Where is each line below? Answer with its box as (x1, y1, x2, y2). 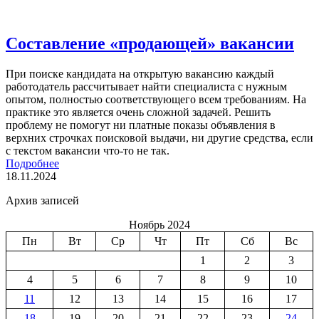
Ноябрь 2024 (129, 218, 190, 231)
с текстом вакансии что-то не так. (6, 144, 169, 157)
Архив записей (6, 194, 79, 206)
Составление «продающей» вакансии (6, 33, 294, 53)
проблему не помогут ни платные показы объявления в (6, 118, 276, 131)
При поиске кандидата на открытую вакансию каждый (6, 67, 274, 80)
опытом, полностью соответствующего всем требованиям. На (6, 93, 306, 105)
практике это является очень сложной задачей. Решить (6, 105, 271, 118)
